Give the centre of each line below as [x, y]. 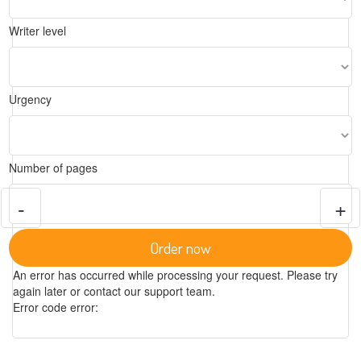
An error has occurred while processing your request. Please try [175, 275]
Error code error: [56, 307]
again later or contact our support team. [114, 291]
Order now [180, 248]
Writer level [37, 31]
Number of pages [53, 168]
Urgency [30, 99]
